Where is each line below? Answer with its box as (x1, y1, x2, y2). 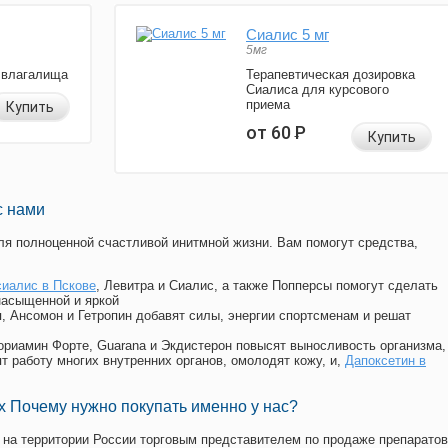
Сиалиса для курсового (246, 82, 389, 98)
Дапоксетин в (345, 353, 426, 369)
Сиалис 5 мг (246, 26, 329, 44)
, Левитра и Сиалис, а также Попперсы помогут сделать (96, 278, 438, 294)
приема (246, 97, 290, 113)
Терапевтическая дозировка (246, 67, 415, 83)
